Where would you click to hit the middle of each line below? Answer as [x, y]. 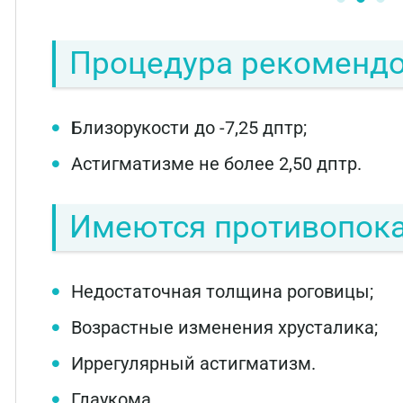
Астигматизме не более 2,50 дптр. [216, 163]
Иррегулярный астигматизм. [193, 363]
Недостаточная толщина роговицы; [222, 291]
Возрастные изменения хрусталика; [224, 327]
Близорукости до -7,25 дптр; [189, 127]
